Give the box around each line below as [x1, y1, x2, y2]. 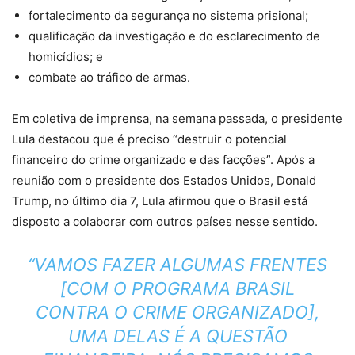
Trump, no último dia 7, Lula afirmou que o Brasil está [12, 193, 307, 209]
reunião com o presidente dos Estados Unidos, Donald [12, 173, 316, 189]
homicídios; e [29, 49, 103, 65]
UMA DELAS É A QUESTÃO [67, 326, 288, 347]
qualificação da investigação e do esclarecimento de [29, 29, 320, 44]
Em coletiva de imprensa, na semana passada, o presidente [12, 111, 342, 127]
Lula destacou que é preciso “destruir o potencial [12, 132, 287, 147]
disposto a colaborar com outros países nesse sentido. [12, 214, 318, 230]
